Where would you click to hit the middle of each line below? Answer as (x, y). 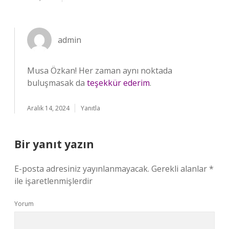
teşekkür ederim (118, 83)
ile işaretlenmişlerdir (53, 181)
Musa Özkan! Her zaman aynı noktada (100, 71)
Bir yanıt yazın (54, 144)
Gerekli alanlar (180, 169)
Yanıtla (90, 108)
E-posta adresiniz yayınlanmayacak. (82, 169)
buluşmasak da (57, 83)
